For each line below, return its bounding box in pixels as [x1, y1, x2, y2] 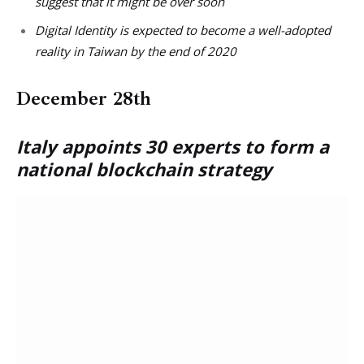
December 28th [16, 86, 151, 111]
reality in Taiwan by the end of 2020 [34, 42, 236, 59]
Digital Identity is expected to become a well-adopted [34, 21, 331, 38]
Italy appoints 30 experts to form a [16, 133, 329, 158]
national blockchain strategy [16, 156, 272, 181]
